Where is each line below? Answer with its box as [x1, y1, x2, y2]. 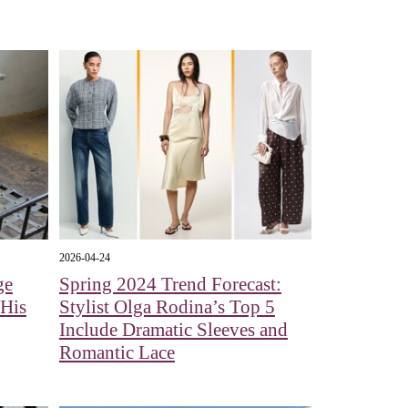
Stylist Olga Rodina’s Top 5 [58, 295, 275, 318]
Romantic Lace [58, 341, 175, 363]
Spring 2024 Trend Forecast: [58, 272, 281, 295]
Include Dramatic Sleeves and [58, 318, 288, 341]
